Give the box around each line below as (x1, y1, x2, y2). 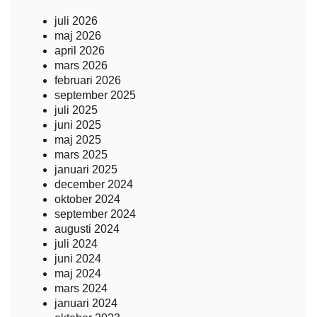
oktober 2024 (54, 193, 120, 205)
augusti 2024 (54, 223, 120, 235)
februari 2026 (54, 74, 121, 86)
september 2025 (54, 89, 136, 101)
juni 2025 (54, 119, 101, 131)
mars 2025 (54, 149, 108, 161)
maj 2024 (54, 267, 101, 279)
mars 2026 (54, 59, 108, 71)
